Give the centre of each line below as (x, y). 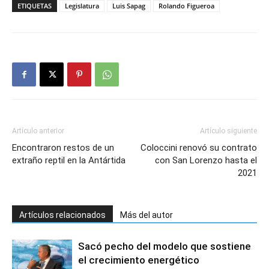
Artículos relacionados (62, 215)
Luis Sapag (129, 6)
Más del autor (147, 215)
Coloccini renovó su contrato (199, 148)
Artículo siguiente (228, 131)
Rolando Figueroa (186, 6)
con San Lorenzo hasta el (206, 160)
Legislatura (82, 6)
